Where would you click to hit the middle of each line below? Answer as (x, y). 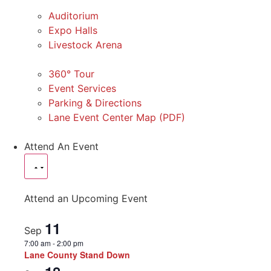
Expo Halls (73, 30)
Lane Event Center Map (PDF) (117, 117)
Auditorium (73, 15)
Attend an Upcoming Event (86, 198)
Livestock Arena (85, 44)
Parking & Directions (95, 103)
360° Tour (71, 73)
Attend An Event (61, 146)
